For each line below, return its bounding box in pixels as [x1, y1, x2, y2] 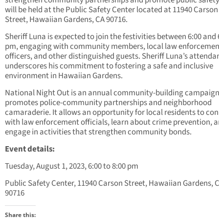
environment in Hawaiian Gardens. [5, 70, 123, 82]
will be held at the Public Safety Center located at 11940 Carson [5, 4, 218, 16]
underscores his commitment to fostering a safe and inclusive [5, 60, 213, 72]
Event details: [5, 143, 55, 155]
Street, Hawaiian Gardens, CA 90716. [5, 14, 128, 26]
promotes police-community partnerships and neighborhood [5, 97, 212, 109]
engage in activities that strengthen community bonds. [5, 126, 192, 138]
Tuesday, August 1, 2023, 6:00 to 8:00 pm [5, 160, 141, 173]
